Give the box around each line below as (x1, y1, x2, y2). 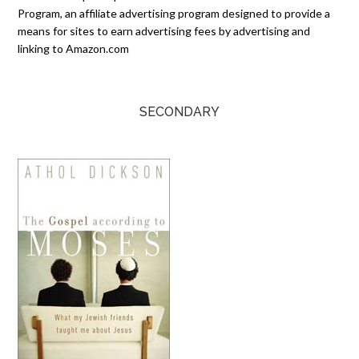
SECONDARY (139, 104, 220, 119)
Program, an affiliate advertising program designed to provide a (18, 6, 331, 20)
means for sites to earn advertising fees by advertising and (18, 24, 311, 38)
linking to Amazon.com (18, 42, 130, 55)
